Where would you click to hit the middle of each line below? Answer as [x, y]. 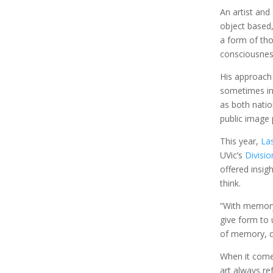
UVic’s [232, 155]
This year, [239, 141]
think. [231, 183]
